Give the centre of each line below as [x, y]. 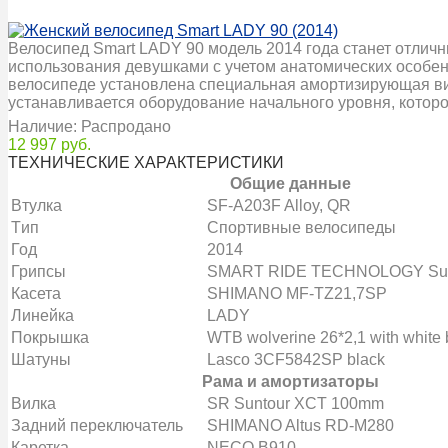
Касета [36, 293]
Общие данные [290, 183]
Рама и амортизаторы [290, 381]
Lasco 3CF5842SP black [296, 359]
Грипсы [38, 271]
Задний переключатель [97, 425]
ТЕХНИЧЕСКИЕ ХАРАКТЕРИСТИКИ [146, 162]
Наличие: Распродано [89, 126]
